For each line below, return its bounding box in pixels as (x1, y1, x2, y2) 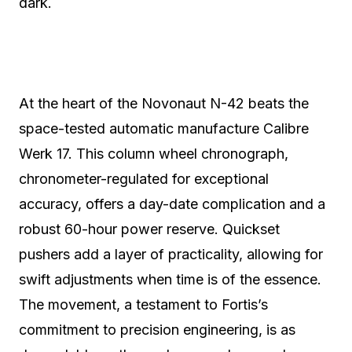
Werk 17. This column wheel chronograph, (19, 145, 288, 162)
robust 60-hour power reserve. (19, 221, 218, 237)
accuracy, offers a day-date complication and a (19, 196, 325, 212)
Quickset (218, 221, 280, 237)
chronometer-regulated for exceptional (19, 170, 269, 187)
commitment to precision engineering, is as (19, 321, 295, 338)
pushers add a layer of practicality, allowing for (19, 246, 323, 262)
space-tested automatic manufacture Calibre (19, 120, 309, 137)
